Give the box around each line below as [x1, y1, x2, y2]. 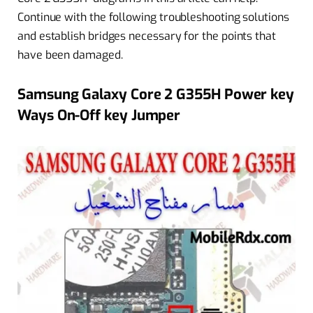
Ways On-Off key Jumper [17, 105, 181, 125]
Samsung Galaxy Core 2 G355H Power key [17, 84, 295, 104]
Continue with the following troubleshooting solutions [17, 10, 289, 24]
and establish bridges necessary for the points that [17, 29, 276, 43]
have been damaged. [17, 48, 123, 62]
